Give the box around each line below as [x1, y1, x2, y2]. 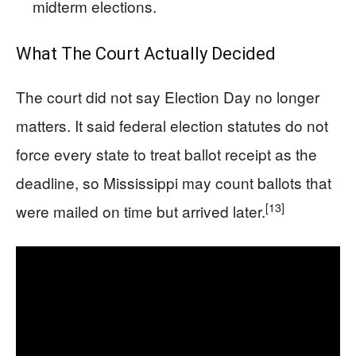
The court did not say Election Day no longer [16, 86, 319, 108]
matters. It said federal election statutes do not [16, 114, 328, 137]
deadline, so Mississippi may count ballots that [16, 172, 331, 194]
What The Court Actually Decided [16, 44, 276, 64]
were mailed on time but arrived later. [16, 200, 265, 222]
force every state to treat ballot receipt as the [16, 143, 317, 165]
